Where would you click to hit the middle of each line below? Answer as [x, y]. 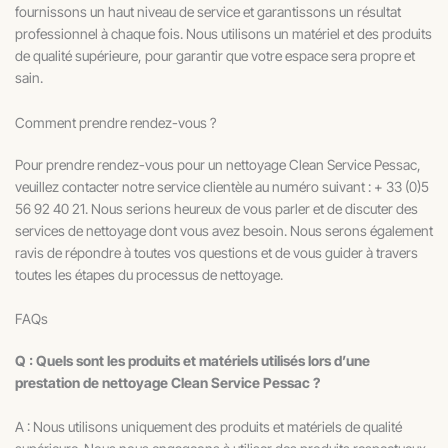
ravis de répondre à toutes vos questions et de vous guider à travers [216, 252]
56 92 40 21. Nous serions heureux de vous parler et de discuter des [216, 208]
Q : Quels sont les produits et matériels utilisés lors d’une [192, 360]
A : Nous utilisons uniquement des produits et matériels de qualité [208, 427]
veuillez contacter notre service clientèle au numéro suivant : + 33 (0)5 [222, 186]
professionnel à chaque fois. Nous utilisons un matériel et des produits [223, 34]
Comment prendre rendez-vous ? [115, 122]
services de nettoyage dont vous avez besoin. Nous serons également [224, 230]
